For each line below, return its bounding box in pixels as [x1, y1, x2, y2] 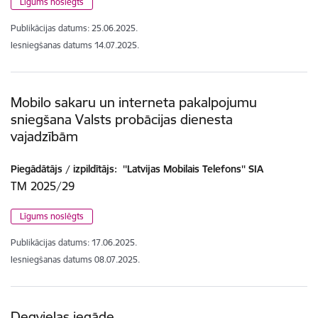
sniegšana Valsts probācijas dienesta [11, 110, 233, 128]
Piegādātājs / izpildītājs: [11, 163, 117, 175]
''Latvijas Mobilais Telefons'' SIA [120, 163, 263, 175]
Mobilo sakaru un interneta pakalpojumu [11, 93, 257, 111]
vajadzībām [11, 127, 78, 145]
